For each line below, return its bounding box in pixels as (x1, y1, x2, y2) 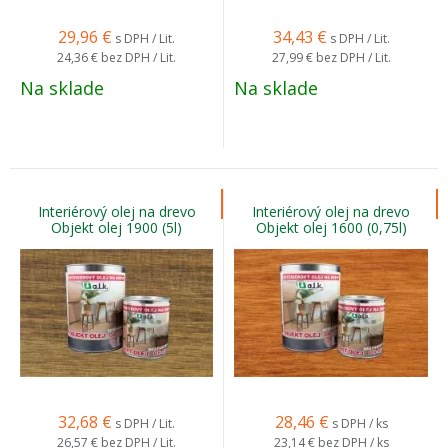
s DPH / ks (331, 415, 388, 432)
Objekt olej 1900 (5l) (51, 218, 182, 237)
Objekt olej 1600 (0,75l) (255, 218, 407, 237)
